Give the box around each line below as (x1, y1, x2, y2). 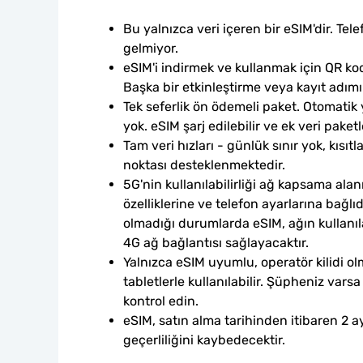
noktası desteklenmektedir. (123, 157, 285, 173)
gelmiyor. (123, 41, 178, 56)
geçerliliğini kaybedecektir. (123, 332, 285, 348)
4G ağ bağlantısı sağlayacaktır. (123, 235, 309, 250)
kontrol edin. (123, 293, 199, 309)
